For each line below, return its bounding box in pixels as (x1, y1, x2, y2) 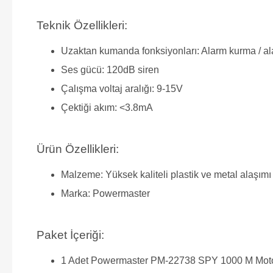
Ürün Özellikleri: (37, 142, 119, 155)
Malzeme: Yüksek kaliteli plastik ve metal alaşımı (61, 169, 271, 180)
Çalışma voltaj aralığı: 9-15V (61, 83, 183, 94)
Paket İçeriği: (37, 228, 104, 241)
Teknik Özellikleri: (37, 18, 127, 32)
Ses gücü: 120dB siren (61, 64, 159, 75)
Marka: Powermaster (61, 188, 150, 199)
